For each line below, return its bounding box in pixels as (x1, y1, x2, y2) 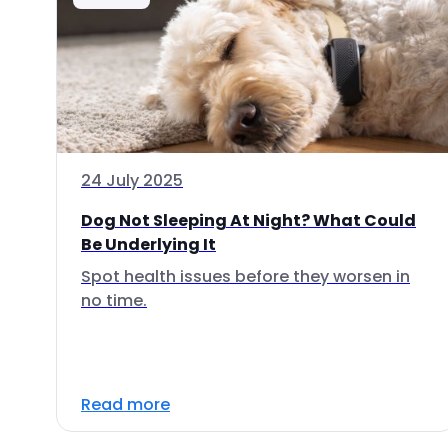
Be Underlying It (81, 233, 216, 256)
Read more (81, 393, 170, 416)
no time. (81, 289, 147, 312)
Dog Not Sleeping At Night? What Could (81, 209, 416, 232)
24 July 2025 (81, 169, 183, 192)
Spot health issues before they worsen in (81, 265, 410, 288)
